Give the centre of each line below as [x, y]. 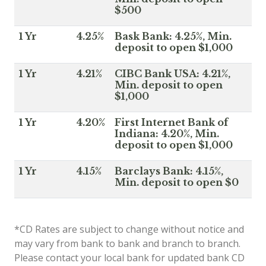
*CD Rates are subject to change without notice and [129, 229]
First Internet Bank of [171, 122]
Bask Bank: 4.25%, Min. [173, 36]
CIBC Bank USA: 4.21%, [172, 73]
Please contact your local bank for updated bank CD [129, 257]
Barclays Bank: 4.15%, [169, 171]
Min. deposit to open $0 [177, 182]
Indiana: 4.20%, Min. [167, 133]
